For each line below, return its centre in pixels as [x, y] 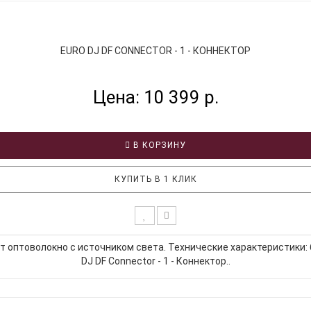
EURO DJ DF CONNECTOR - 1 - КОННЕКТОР [155, 50]
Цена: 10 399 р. [155, 97]
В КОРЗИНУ [158, 145]
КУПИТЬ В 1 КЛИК [155, 179]
